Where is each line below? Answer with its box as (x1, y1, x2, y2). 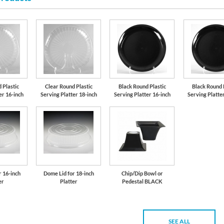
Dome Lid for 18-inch (43, 170, 94, 177)
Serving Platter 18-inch (40, 91, 97, 98)
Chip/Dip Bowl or (121, 170, 163, 177)
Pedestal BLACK (121, 178, 162, 185)
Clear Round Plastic (44, 83, 92, 90)
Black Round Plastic (118, 83, 166, 90)
